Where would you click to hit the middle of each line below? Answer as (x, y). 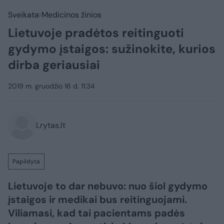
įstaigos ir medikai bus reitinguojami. (97, 199)
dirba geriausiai (54, 65)
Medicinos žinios (71, 15)
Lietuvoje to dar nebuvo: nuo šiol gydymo (108, 186)
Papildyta (26, 161)
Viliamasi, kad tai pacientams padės (96, 213)
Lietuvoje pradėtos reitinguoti (96, 33)
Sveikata (23, 15)
